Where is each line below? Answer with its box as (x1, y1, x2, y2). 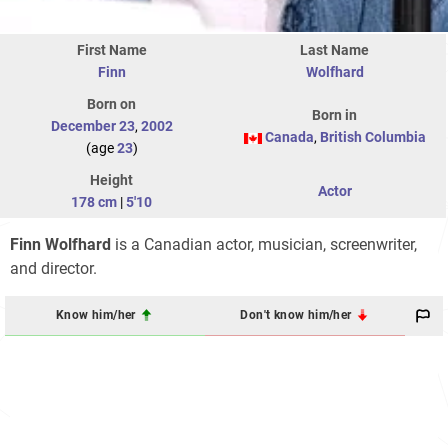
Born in (312, 106, 357, 123)
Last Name (300, 41, 369, 58)
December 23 (50, 117, 135, 134)
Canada (264, 128, 314, 145)
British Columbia (319, 128, 426, 145)
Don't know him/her (240, 308, 355, 323)
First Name (76, 41, 147, 58)
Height (90, 171, 133, 188)
